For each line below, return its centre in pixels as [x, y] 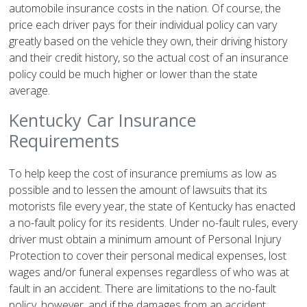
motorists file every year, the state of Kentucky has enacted [152, 207]
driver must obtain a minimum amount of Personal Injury [145, 240]
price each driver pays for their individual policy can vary [143, 25]
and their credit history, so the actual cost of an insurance [149, 58]
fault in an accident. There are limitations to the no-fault [143, 289]
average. [30, 91]
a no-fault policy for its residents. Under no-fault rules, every [153, 223]
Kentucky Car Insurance [103, 120]
